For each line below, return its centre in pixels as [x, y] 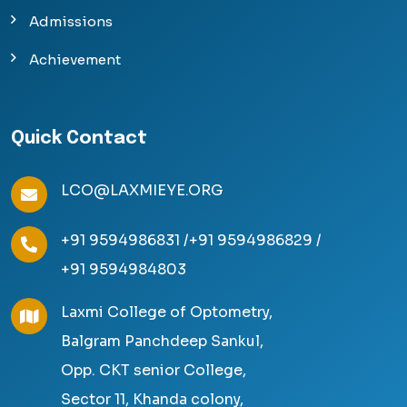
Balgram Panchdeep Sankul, [162, 342]
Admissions [71, 22]
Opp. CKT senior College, [154, 371]
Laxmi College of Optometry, [167, 313]
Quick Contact [79, 139]
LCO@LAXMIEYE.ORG [142, 191]
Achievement [75, 60]
